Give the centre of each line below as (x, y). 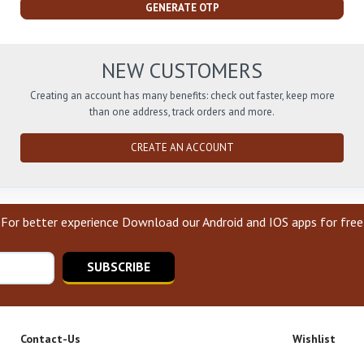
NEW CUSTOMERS (182, 71)
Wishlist (314, 339)
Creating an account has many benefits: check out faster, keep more (182, 96)
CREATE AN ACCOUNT (182, 148)
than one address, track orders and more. (182, 112)
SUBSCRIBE (119, 267)
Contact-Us (50, 339)
